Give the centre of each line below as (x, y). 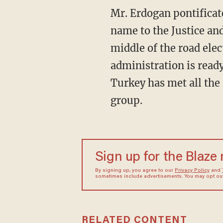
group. (126, 100)
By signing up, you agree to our (135, 171)
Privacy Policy (192, 171)
